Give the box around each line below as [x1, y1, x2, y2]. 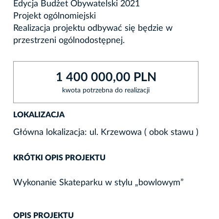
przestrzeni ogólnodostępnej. [13, 36, 125, 45]
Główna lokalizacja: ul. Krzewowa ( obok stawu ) [13, 128, 198, 137]
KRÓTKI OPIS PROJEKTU [13, 153, 106, 162]
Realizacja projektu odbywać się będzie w [13, 23, 173, 33]
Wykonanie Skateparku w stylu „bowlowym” [13, 178, 184, 187]
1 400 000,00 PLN [55, 71, 156, 84]
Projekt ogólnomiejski [13, 11, 96, 21]
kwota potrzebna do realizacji [62, 87, 150, 94]
